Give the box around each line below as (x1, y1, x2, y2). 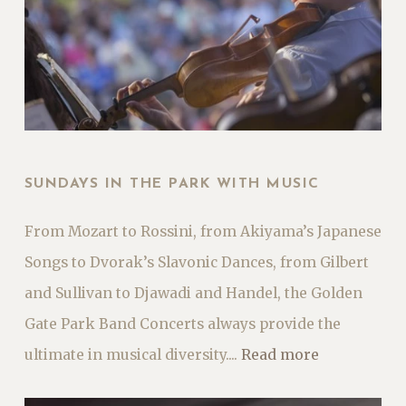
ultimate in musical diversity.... (24, 345, 241, 363)
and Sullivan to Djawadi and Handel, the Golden (24, 284, 362, 302)
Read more (240, 345, 319, 363)
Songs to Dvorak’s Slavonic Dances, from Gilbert (24, 253, 369, 271)
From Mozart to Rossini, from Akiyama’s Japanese (24, 222, 382, 240)
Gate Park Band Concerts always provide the (24, 314, 341, 333)
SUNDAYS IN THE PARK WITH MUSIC (24, 176, 320, 191)
